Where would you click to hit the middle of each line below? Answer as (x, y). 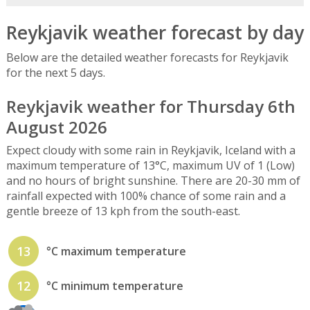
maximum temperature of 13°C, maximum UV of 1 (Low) (150, 165)
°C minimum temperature (115, 286)
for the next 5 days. (55, 73)
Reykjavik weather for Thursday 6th (151, 106)
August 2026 (56, 127)
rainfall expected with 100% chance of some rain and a (146, 195)
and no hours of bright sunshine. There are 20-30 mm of (153, 180)
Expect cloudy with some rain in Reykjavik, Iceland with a (151, 150)
